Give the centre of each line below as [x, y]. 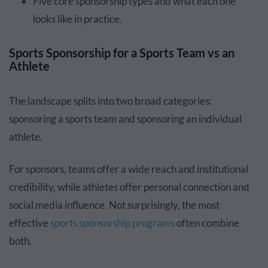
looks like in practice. [77, 19]
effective [30, 223]
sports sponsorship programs [112, 223]
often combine [207, 223]
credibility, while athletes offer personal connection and [129, 187]
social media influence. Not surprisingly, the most [114, 205]
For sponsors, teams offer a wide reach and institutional [129, 169]
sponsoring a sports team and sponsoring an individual [125, 118]
